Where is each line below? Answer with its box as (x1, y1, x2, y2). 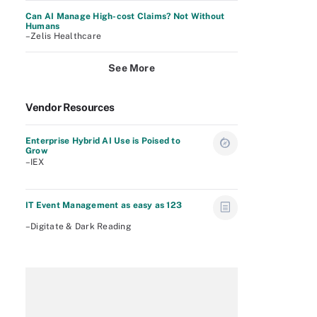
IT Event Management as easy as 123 (25, 200, 183, 210)
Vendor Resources (25, 101, 115, 113)
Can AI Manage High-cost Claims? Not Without (25, 11, 225, 21)
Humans (25, 21, 60, 31)
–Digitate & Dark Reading (25, 221, 131, 231)
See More (108, 62, 155, 74)
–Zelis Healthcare (25, 31, 102, 41)
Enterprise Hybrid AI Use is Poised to (25, 136, 180, 146)
